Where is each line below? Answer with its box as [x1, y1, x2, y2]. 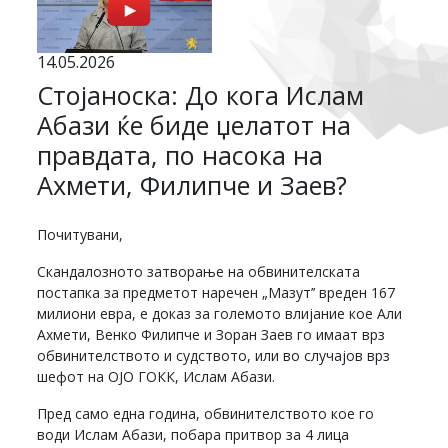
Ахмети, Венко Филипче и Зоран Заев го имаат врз [37, 325, 386, 345]
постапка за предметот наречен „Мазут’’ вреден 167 [37, 283, 396, 303]
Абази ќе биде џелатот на [37, 108, 352, 143]
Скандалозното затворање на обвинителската [37, 262, 361, 282]
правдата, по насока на [37, 138, 324, 173]
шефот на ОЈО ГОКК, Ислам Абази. [37, 367, 276, 387]
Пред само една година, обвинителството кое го [37, 404, 375, 424]
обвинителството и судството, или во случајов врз [37, 346, 391, 366]
